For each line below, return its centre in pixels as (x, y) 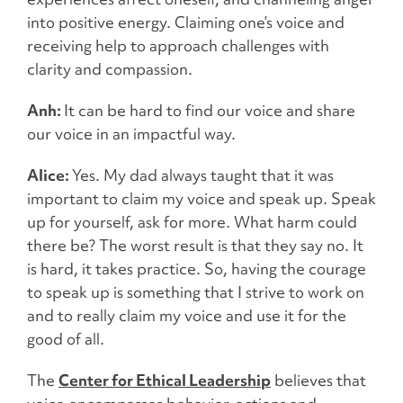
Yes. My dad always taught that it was (203, 175)
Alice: (49, 175)
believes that (318, 381)
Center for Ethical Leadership (165, 381)
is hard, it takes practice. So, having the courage (197, 269)
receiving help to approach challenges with (178, 46)
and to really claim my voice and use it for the (187, 316)
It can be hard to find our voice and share (210, 111)
